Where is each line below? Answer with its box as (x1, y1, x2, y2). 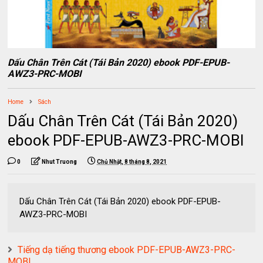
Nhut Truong (42, 158, 77, 165)
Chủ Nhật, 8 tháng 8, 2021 (97, 158, 167, 165)
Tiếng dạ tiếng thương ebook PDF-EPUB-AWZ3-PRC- (18, 244, 236, 255)
